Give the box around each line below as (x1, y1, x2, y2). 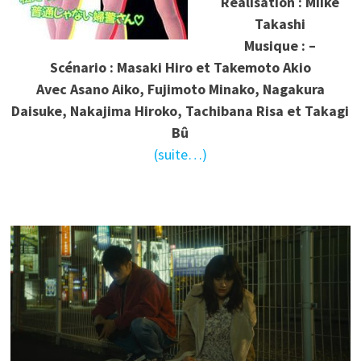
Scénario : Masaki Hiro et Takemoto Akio (49, 57, 311, 77)
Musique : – (243, 35, 316, 55)
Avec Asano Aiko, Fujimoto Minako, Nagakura (35, 79, 325, 98)
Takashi (254, 14, 305, 33)
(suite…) (153, 144, 207, 164)
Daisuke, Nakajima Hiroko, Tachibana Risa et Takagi (11, 101, 350, 120)
